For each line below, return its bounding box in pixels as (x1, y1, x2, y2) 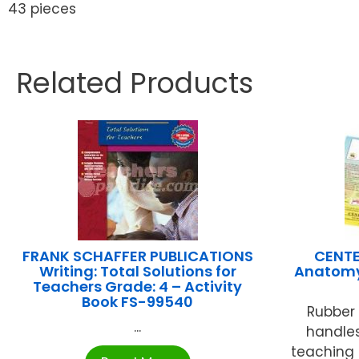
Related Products (16, 63, 253, 103)
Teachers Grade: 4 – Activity (33, 276, 243, 296)
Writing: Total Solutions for (38, 260, 236, 281)
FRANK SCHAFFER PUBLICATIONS (22, 245, 253, 266)
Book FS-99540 (82, 291, 194, 312)
